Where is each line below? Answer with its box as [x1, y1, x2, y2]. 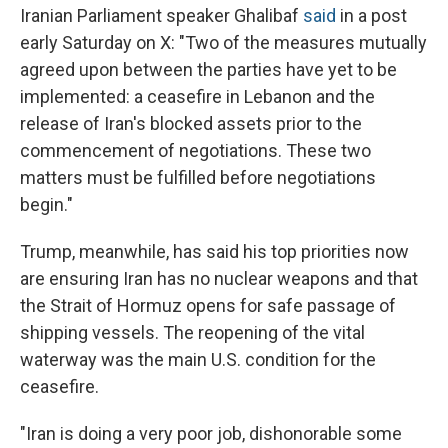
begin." [20, 194, 73, 216]
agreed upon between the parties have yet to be [20, 59, 397, 81]
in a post [336, 5, 407, 27]
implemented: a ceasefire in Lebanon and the [20, 86, 375, 108]
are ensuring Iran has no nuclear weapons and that [20, 268, 418, 290]
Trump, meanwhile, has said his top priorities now [20, 241, 409, 263]
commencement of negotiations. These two [20, 140, 371, 162]
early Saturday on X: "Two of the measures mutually [20, 32, 427, 54]
